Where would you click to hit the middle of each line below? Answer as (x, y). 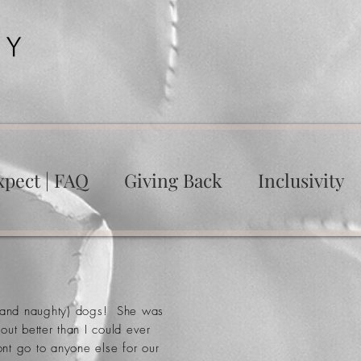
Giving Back (173, 180)
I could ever (115, 330)
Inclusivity (301, 180)
